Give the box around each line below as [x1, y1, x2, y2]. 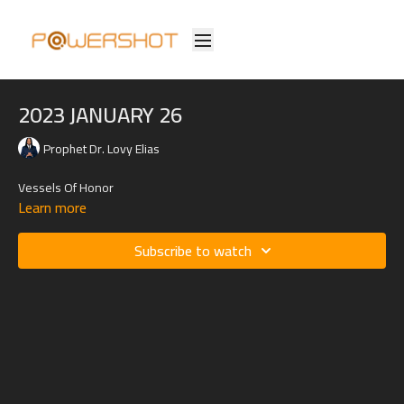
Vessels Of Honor [18, 176, 114, 199]
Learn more [18, 194, 87, 221]
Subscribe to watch [134, 237, 252, 264]
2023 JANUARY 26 [18, 95, 182, 135]
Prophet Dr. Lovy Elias [43, 136, 160, 161]
